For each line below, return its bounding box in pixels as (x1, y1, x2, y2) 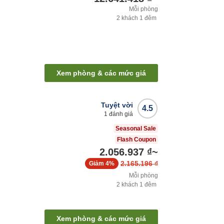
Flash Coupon (117, 136, 156, 143)
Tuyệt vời (101, 101, 133, 109)
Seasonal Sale (115, 125, 156, 132)
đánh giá (107, 110, 133, 118)
